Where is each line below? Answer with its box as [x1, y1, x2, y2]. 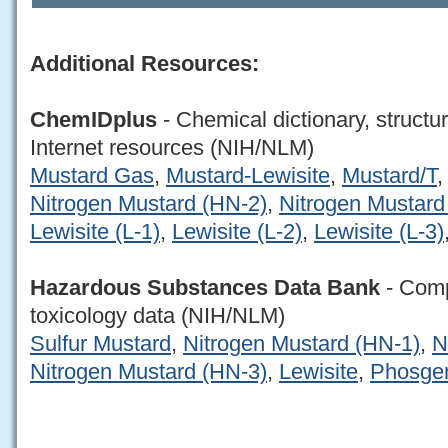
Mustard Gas [30, 163, 154, 189]
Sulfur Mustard [30, 331, 171, 357]
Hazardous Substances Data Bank [30, 275, 380, 301]
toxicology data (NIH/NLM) [30, 303, 285, 329]
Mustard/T [342, 163, 437, 189]
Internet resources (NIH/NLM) [30, 135, 314, 161]
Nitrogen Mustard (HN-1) [183, 331, 420, 357]
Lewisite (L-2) [172, 219, 302, 245]
